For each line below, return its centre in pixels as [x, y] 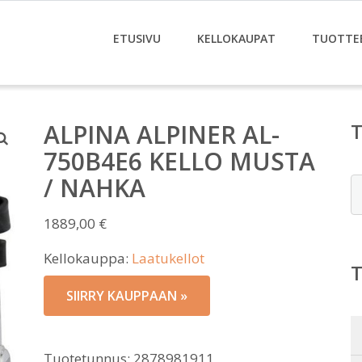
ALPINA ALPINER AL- [162, 135]
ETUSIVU [137, 38]
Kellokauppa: [88, 258]
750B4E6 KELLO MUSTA [179, 161]
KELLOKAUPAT [236, 38]
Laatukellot [168, 258]
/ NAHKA [95, 188]
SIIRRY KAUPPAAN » [127, 296]
